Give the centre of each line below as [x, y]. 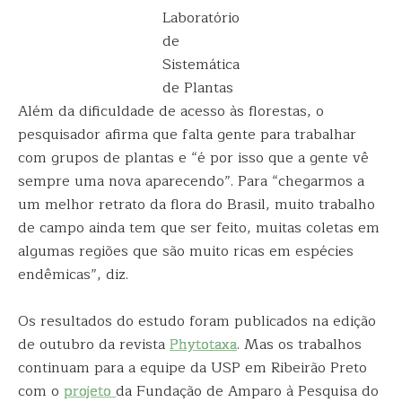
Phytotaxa [203, 345]
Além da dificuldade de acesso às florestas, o [171, 111]
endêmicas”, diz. [75, 275]
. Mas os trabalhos [299, 345]
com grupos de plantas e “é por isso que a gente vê [193, 158]
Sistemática [201, 65]
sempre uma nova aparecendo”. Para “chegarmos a [191, 181]
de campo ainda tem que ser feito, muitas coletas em [199, 228]
